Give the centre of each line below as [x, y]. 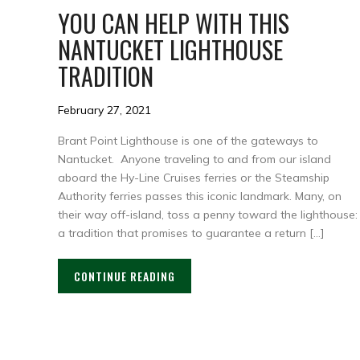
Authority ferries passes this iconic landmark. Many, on [200, 196]
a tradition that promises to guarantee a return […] [191, 233]
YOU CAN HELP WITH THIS [174, 22]
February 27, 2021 [104, 110]
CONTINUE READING [125, 276]
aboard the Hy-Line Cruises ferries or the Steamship [194, 177]
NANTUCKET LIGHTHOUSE [170, 49]
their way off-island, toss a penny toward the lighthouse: [208, 214]
